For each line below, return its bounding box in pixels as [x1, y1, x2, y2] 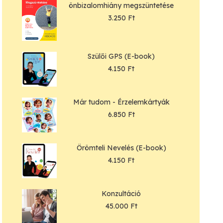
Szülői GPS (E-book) [88, 52, 155, 61]
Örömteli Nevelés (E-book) [76, 143, 166, 153]
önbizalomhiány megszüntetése [69, 1, 174, 10]
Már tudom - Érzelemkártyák [73, 98, 170, 107]
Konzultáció [102, 189, 141, 199]
